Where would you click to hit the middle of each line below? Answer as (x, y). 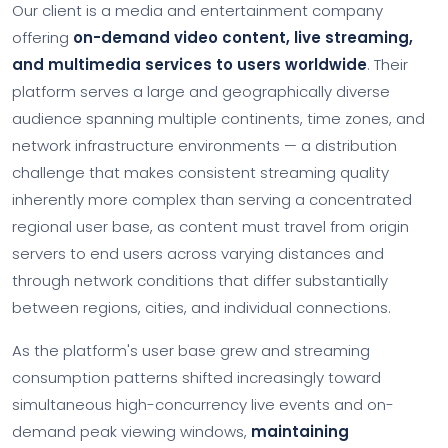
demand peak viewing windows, (131, 431)
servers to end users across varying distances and (198, 253)
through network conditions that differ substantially (200, 280)
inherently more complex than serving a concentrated (212, 199)
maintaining (300, 431)
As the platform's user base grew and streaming (191, 350)
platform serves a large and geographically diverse (201, 91)
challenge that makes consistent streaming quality (200, 172)
